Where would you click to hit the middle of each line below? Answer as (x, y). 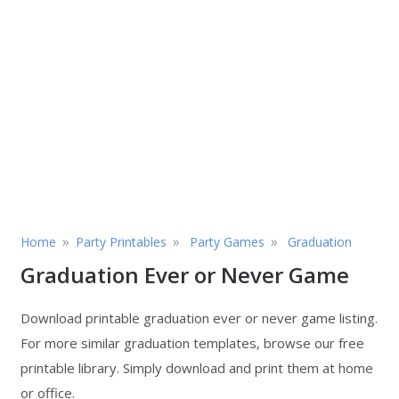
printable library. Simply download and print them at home (197, 368)
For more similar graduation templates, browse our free (192, 343)
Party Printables (121, 242)
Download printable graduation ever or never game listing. (199, 318)
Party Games (227, 242)
